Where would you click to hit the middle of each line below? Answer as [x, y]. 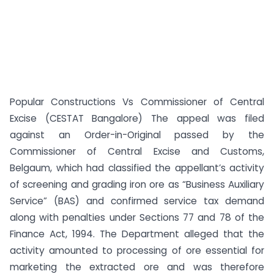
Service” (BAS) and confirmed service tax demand [137, 201]
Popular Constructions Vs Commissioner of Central [137, 102]
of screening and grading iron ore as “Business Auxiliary [137, 184]
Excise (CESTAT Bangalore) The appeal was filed [137, 118]
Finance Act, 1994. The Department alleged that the [137, 234]
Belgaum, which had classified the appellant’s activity [137, 168]
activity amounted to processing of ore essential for [137, 250]
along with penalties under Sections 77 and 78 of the [137, 217]
